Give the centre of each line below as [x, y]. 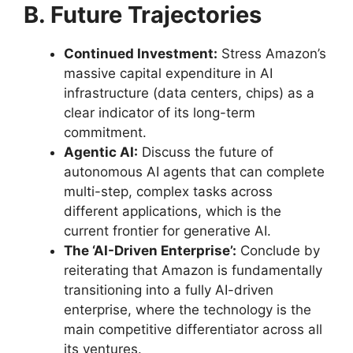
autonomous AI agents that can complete [194, 172]
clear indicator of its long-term [160, 113]
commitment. [105, 132]
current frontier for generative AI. [167, 231]
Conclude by [278, 251]
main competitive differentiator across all [193, 329]
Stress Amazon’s [272, 54]
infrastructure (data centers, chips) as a [189, 93]
